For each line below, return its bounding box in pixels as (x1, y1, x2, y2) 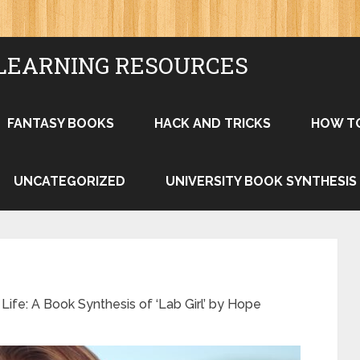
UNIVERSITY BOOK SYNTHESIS (166, 174, 357, 189)
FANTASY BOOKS (7, 116, 114, 131)
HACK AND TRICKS (154, 116, 271, 131)
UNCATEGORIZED (14, 174, 125, 189)
